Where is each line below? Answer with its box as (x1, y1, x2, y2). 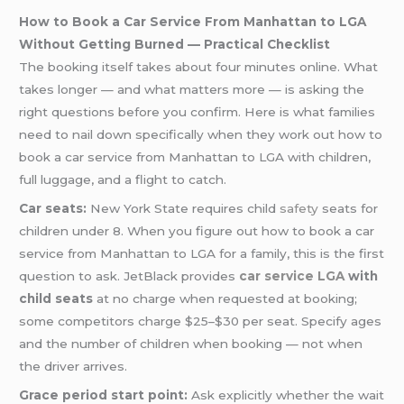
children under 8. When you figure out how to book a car (19, 223, 375, 238)
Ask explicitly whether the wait (188, 387, 385, 402)
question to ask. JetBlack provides (19, 268, 240, 283)
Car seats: (19, 200, 87, 216)
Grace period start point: (19, 387, 188, 402)
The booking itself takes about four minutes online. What (19, 59, 379, 74)
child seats (19, 290, 94, 306)
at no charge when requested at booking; (93, 290, 358, 306)
